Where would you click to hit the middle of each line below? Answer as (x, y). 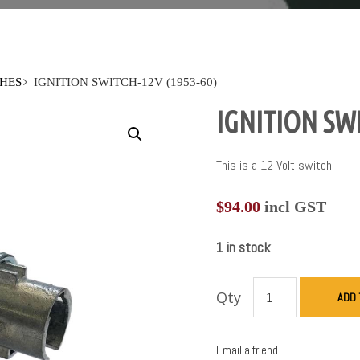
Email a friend (247, 350)
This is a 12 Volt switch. (275, 166)
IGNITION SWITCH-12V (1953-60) (126, 82)
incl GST (293, 207)
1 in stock (243, 247)
